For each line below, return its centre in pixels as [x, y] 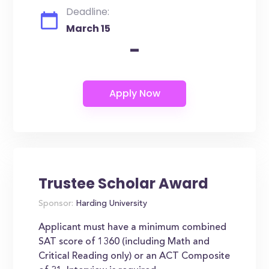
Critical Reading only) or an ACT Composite [134, 256]
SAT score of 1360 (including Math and [124, 242]
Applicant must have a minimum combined [133, 228]
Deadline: [88, 12]
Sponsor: [56, 204]
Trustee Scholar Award [124, 183]
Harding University [110, 204]
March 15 [89, 29]
